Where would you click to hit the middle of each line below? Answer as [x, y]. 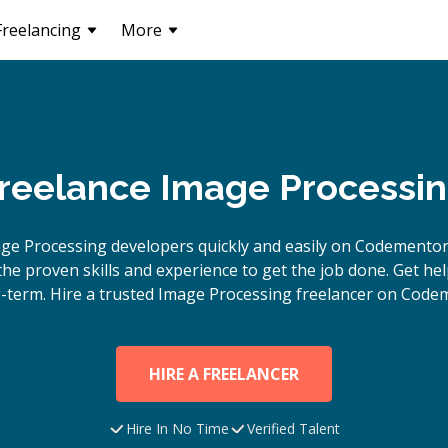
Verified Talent [293, 428]
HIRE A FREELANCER [224, 374]
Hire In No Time [177, 428]
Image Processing [224, 294]
